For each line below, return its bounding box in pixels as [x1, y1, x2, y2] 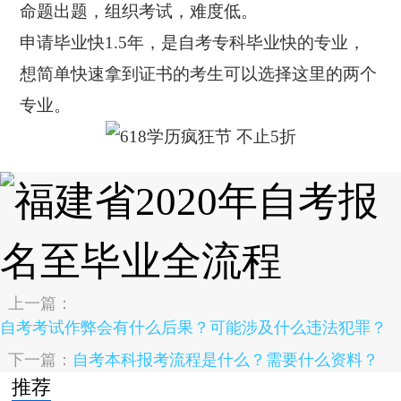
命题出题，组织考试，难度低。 [20, 2, 259, 21]
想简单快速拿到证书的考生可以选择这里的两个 [20, 64, 378, 84]
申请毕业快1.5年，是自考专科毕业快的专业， [20, 33, 366, 53]
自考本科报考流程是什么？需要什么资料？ [73, 351, 380, 370]
